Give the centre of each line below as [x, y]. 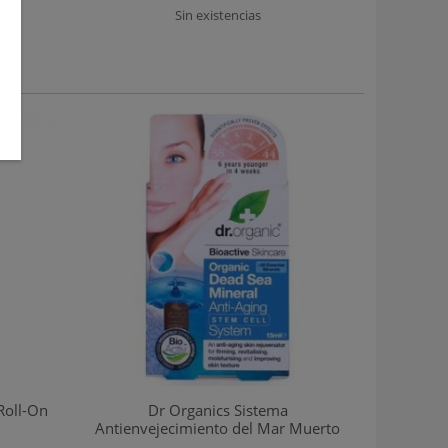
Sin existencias [217, 14]
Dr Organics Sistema [217, 409]
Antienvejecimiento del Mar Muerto [218, 427]
